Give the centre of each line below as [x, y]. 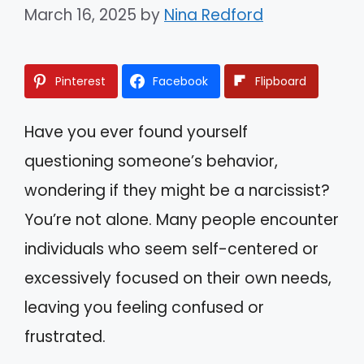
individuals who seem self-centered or [171, 249]
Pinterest [80, 81]
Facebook [180, 81]
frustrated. [65, 336]
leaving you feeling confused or [144, 307]
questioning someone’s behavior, [151, 161]
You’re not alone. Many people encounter [182, 219]
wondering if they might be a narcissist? [177, 190]
